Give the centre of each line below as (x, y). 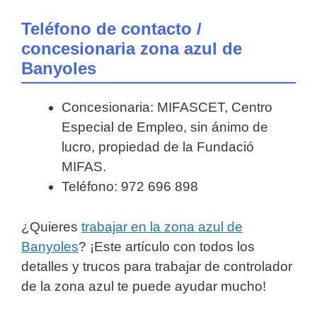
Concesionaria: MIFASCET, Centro (167, 108)
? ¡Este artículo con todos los (167, 246)
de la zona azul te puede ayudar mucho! (144, 286)
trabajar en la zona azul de (162, 226)
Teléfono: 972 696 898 (130, 187)
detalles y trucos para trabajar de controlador (157, 266)
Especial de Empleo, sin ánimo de (165, 127)
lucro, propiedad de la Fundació (158, 147)
